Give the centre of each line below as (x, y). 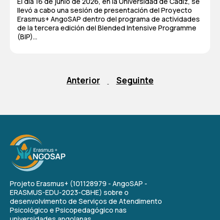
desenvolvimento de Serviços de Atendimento (86, 201)
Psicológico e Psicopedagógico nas (68, 210)
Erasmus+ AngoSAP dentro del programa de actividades (109, 19)
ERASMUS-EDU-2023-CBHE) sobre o (69, 192)
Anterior (83, 80)
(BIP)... (27, 37)
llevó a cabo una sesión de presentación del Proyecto (105, 10)
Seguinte (135, 80)
